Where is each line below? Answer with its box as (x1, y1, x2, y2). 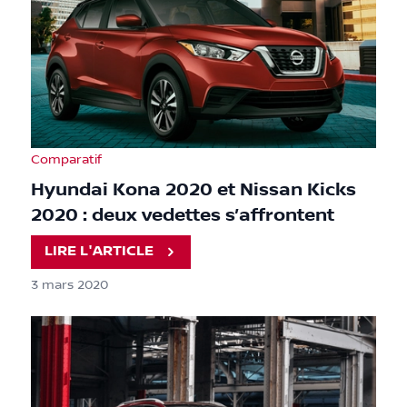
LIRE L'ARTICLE (45, 243, 154, 261)
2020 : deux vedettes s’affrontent (31, 203, 334, 226)
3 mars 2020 (31, 277, 108, 293)
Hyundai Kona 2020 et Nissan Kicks (31, 178, 356, 201)
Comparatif (31, 152, 102, 167)
